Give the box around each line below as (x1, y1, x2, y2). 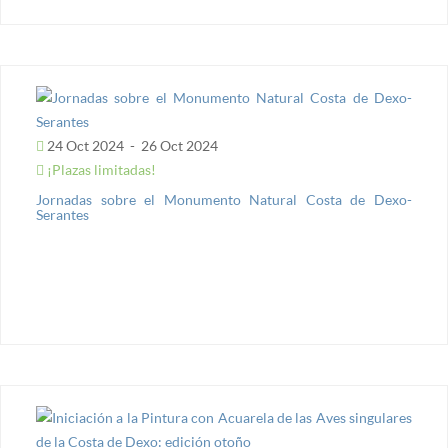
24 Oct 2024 (44, 137, 127, 154)
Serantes (36, 206, 89, 223)
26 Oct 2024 (138, 137, 218, 154)
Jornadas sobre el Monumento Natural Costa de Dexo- (36, 191, 412, 208)
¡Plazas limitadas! (44, 161, 156, 178)
